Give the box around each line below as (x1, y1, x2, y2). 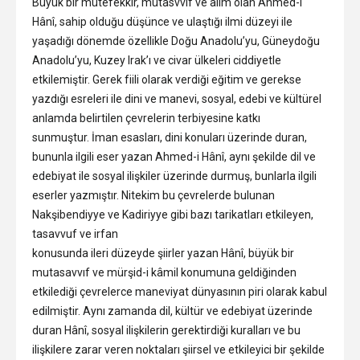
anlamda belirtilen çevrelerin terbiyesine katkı (32, 111, 260, 125)
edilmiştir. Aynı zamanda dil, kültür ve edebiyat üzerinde (32, 304, 313, 317)
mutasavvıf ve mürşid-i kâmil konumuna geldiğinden (32, 265, 297, 279)
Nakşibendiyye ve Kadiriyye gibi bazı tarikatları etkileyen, (32, 207, 313, 221)
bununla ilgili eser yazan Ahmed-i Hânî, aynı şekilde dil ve (32, 149, 316, 163)
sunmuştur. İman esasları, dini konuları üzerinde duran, (32, 130, 307, 144)
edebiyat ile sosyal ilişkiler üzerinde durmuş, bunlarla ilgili (32, 169, 317, 182)
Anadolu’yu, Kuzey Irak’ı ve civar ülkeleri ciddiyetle (32, 53, 281, 67)
